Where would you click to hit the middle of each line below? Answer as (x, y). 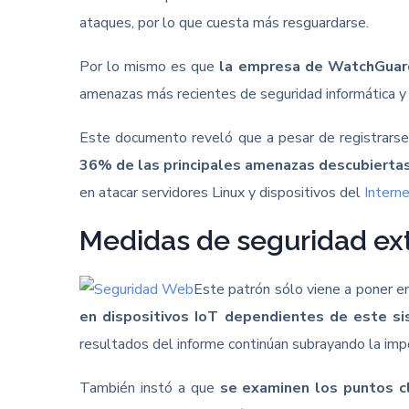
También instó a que (150, 388)
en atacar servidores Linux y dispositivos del (222, 193)
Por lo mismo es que (150, 67)
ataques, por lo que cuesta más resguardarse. (224, 23)
